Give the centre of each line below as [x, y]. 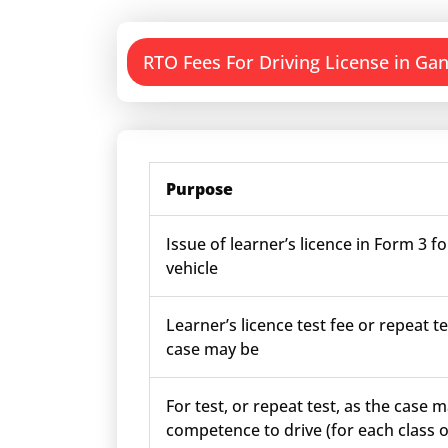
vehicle [192, 268]
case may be [212, 349]
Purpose [199, 189]
